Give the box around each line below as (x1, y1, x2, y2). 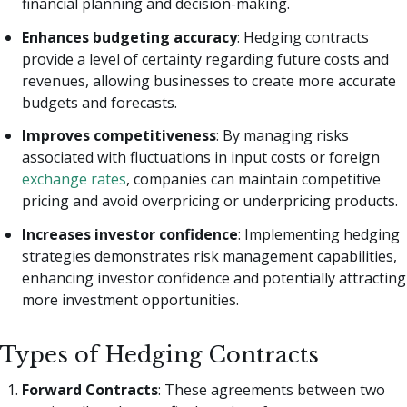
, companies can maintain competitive (126, 169, 381, 190)
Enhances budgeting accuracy (22, 26, 237, 47)
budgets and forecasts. (22, 92, 177, 113)
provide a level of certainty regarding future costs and (22, 48, 389, 69)
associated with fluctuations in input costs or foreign (22, 147, 380, 168)
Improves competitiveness (22, 125, 216, 146)
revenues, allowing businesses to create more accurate (22, 70, 396, 91)
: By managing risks (216, 125, 349, 146)
